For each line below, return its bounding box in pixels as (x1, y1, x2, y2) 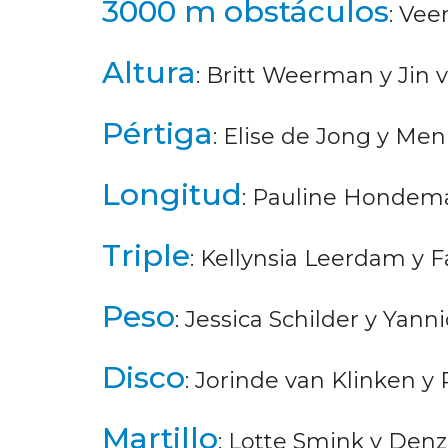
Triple (102, 236, 190, 274)
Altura (102, 53, 196, 91)
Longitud (102, 175, 242, 213)
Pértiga (102, 114, 213, 152)
